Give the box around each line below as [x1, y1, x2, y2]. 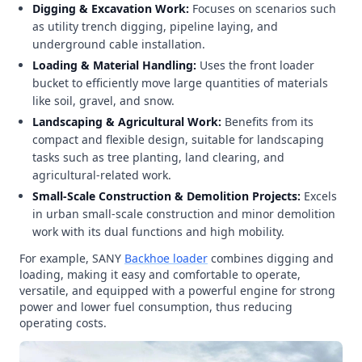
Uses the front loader [200, 57, 314, 73]
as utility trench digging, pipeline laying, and [32, 19, 278, 34]
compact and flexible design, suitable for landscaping [32, 132, 324, 147]
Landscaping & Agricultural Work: [32, 114, 225, 129]
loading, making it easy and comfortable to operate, [19, 267, 301, 282]
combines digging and [208, 250, 334, 266]
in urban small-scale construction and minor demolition [32, 206, 335, 221]
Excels [304, 188, 337, 204]
